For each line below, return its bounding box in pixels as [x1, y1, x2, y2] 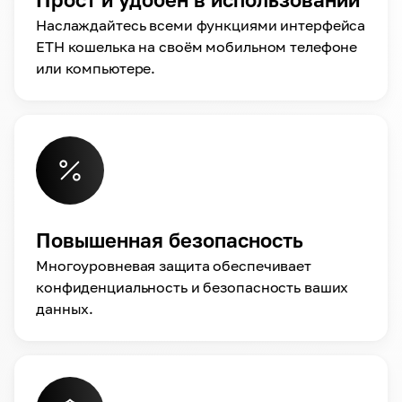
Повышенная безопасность [36, 227, 303, 252]
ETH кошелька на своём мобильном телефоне [36, 37, 358, 56]
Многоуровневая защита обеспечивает [36, 256, 311, 275]
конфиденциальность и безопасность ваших [36, 277, 349, 296]
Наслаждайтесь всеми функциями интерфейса [36, 15, 366, 34]
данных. [36, 299, 94, 318]
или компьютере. [36, 58, 156, 77]
